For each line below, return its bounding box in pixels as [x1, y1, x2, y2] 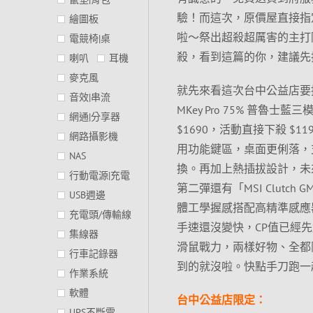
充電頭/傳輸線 [69, 208, 131, 221]
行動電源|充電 [69, 169, 130, 182]
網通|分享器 [69, 110, 120, 123]
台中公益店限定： [176, 292, 266, 307]
